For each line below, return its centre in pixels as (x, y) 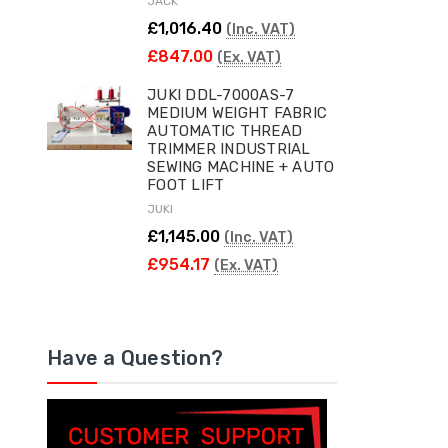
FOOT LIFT (186, 184)
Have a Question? (135, 357)
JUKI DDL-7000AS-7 (221, 94)
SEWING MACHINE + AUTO (241, 166)
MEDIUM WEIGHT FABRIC (237, 112)
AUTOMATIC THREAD (224, 130)
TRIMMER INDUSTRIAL (229, 148)
